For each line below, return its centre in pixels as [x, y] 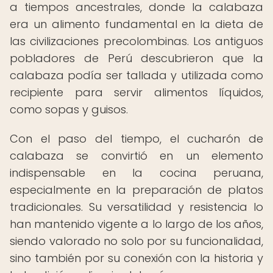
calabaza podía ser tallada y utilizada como [136, 75]
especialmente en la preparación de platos [136, 190]
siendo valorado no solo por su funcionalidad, [136, 241]
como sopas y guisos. [69, 109]
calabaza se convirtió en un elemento [136, 156]
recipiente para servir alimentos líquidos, [136, 92]
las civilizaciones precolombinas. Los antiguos [136, 41]
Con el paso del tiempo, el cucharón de [136, 139]
